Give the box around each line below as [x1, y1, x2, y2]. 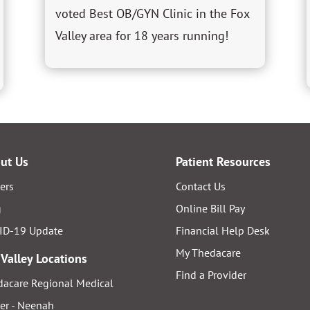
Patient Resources [175, 153, 271, 170]
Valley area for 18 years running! [55, 28, 228, 44]
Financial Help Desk [175, 223, 270, 237]
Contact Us [175, 179, 226, 193]
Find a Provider [175, 267, 246, 282]
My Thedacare [175, 245, 241, 259]
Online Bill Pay [175, 201, 245, 215]
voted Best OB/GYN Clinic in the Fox [55, 6, 249, 22]
